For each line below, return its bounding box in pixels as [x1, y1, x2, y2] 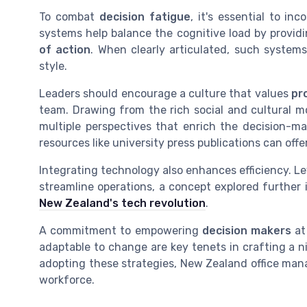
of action [39, 43, 91, 57]
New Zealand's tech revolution [39, 197, 206, 210]
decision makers [201, 224, 292, 238]
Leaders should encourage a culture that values [39, 87, 291, 101]
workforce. [39, 273, 95, 287]
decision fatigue [99, 10, 191, 24]
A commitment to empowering [39, 224, 202, 238]
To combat [39, 10, 99, 24]
